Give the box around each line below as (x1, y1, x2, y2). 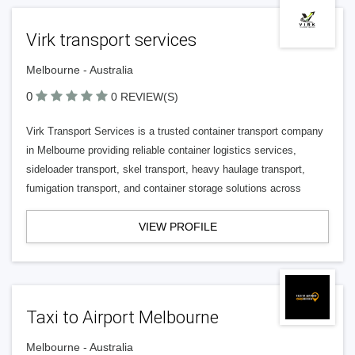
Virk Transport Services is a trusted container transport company (26, 125, 323, 137)
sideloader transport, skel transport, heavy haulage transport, (26, 163, 305, 175)
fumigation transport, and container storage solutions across (26, 182, 301, 194)
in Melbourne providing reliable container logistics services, (26, 144, 296, 156)
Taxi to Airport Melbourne (26, 307, 219, 327)
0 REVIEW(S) (111, 90, 178, 103)
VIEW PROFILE (138, 220, 217, 233)
